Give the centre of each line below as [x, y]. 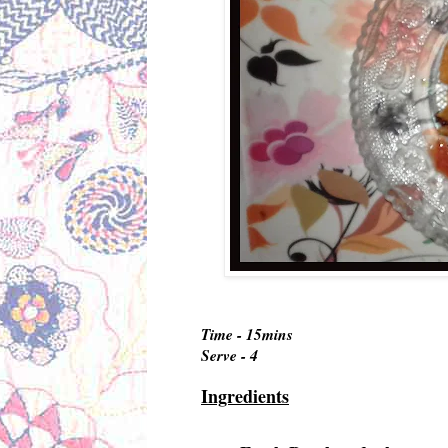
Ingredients [245, 396]
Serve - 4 [229, 355]
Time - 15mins [247, 334]
